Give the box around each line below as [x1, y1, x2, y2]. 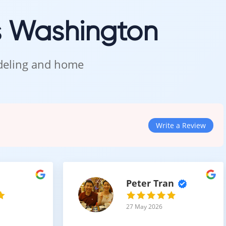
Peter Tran [126, 177, 174, 190]
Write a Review [156, 120, 206, 130]
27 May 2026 [126, 202, 162, 211]
